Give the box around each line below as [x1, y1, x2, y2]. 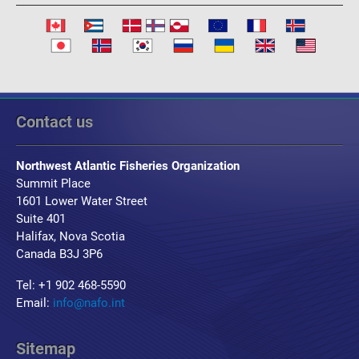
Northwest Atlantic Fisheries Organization [16, 159, 240, 173]
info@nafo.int [53, 296, 125, 310]
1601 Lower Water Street [16, 194, 151, 208]
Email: [16, 296, 53, 310]
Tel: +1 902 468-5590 [16, 278, 126, 292]
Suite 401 [16, 212, 66, 226]
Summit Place [16, 176, 91, 191]
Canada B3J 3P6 [16, 247, 103, 261]
